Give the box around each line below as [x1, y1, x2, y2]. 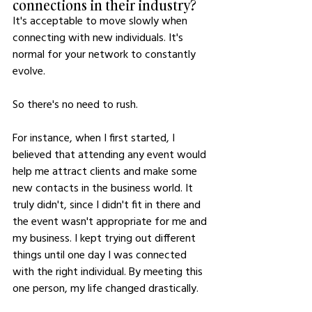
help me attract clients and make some [13, 164, 200, 178]
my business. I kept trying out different [13, 231, 198, 244]
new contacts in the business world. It [13, 180, 196, 194]
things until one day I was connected [13, 247, 189, 261]
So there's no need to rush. [13, 97, 138, 111]
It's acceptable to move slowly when [13, 13, 190, 27]
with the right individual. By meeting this [13, 264, 205, 278]
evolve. [13, 63, 48, 77]
